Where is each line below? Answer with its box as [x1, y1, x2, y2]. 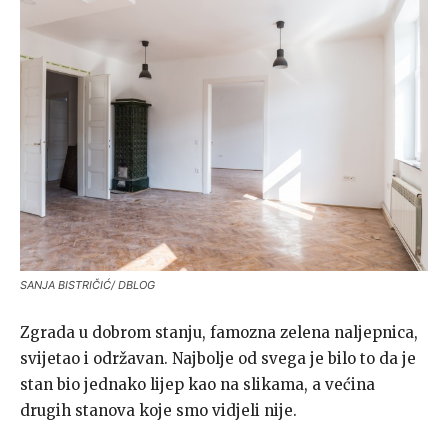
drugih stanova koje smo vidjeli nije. [20, 401, 297, 421]
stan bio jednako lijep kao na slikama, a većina [20, 375, 375, 395]
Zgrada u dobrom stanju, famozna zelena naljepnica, [20, 323, 418, 343]
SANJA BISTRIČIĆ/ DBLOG [20, 278, 155, 293]
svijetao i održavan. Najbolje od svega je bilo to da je [20, 349, 416, 369]
